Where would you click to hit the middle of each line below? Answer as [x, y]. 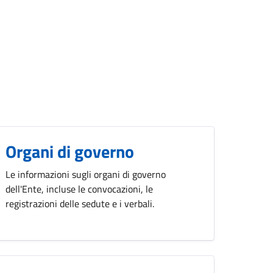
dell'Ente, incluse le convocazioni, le [79, 189]
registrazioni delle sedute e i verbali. [80, 203]
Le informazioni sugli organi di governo [86, 174]
